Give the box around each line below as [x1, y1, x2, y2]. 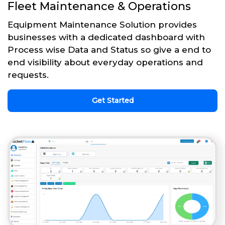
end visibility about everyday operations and [8, 57, 203, 67]
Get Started [91, 95, 134, 105]
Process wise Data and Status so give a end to [8, 44, 211, 55]
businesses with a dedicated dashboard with [8, 32, 205, 42]
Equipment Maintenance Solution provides [8, 19, 197, 30]
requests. [8, 69, 49, 80]
